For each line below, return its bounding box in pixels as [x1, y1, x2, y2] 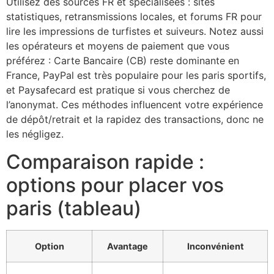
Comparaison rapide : [6, 149, 204, 174]
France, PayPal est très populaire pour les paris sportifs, [6, 69, 266, 82]
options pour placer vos [6, 172, 224, 197]
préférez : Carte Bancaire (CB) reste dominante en [6, 54, 239, 67]
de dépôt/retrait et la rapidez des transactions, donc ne [6, 113, 264, 126]
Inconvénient [187, 240, 244, 251]
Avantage [107, 240, 148, 251]
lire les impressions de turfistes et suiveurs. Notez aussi [6, 25, 264, 38]
